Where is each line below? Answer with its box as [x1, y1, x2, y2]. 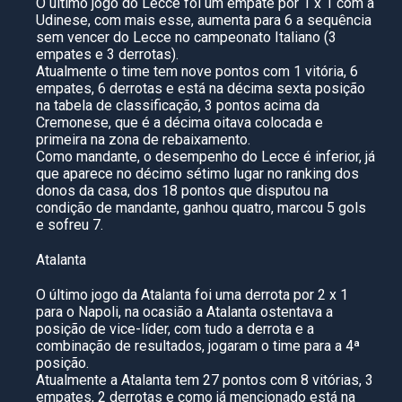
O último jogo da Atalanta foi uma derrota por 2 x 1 [36, 286, 348, 303]
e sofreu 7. [36, 216, 103, 233]
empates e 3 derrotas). [36, 46, 179, 63]
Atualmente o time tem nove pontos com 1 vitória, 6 [36, 63, 358, 80]
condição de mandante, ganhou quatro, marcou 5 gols [36, 199, 366, 216]
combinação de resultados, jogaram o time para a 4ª [36, 337, 360, 354]
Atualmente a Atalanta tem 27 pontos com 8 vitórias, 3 [36, 371, 373, 389]
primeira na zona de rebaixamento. [36, 131, 250, 148]
